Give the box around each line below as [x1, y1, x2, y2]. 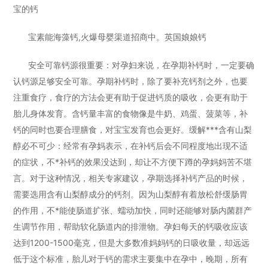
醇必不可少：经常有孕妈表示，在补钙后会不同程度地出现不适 [13, 141, 248, 151]
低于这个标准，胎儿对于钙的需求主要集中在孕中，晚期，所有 [13, 254, 248, 264]
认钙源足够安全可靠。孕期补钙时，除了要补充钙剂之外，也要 [13, 76, 248, 86]
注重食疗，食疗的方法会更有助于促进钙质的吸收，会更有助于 [13, 92, 248, 102]
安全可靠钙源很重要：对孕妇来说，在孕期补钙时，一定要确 [28, 60, 255, 70]
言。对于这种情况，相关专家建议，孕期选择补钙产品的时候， [13, 173, 248, 183]
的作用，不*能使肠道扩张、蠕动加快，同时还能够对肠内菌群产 [13, 205, 252, 215]
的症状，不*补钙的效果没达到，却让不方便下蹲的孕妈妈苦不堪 [13, 157, 252, 167]
